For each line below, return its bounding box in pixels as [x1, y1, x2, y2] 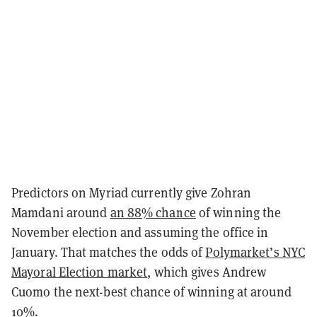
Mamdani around [11, 203, 110, 221]
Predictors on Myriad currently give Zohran [11, 183, 252, 201]
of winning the [195, 203, 282, 221]
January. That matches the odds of [11, 243, 206, 260]
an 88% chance [110, 203, 196, 221]
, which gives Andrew [147, 263, 267, 280]
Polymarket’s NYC [205, 243, 306, 260]
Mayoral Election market [11, 263, 148, 280]
